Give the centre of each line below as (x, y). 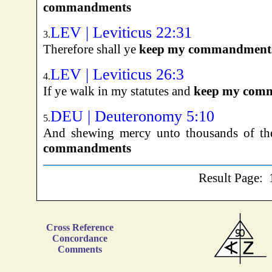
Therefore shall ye (91, 49)
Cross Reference (80, 228)
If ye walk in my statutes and (118, 91)
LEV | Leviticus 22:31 (121, 33)
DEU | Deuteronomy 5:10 (132, 117)
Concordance (80, 239)
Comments (80, 250)
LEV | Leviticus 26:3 (117, 75)
